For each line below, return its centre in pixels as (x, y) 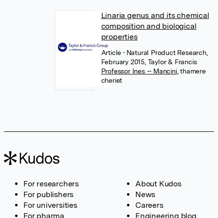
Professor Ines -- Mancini (139, 71)
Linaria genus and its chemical (155, 15)
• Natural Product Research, (165, 53)
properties (119, 37)
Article (112, 53)
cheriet (112, 80)
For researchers (51, 184)
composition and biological (149, 26)
